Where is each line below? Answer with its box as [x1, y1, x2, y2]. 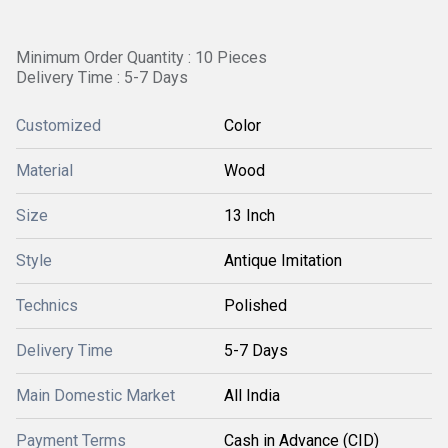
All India [224, 386, 280, 405]
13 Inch [224, 206, 275, 225]
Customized [16, 116, 101, 135]
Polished [224, 296, 287, 315]
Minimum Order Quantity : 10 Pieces [16, 48, 267, 67]
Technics [16, 296, 78, 315]
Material [16, 161, 73, 180]
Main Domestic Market [16, 386, 175, 405]
